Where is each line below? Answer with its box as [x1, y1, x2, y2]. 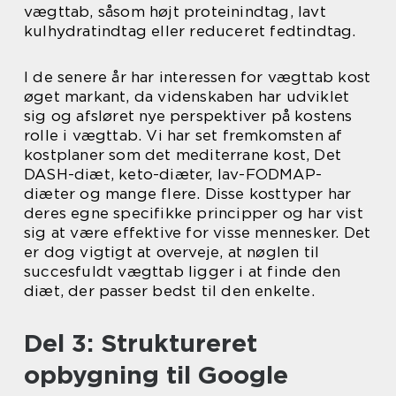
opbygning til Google [24, 360, 288, 391]
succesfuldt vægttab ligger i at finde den [24, 263, 341, 281]
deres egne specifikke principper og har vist [24, 204, 363, 223]
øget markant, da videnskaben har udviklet [24, 88, 350, 106]
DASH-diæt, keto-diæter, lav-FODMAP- [24, 165, 322, 184]
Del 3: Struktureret [24, 328, 257, 359]
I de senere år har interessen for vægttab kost [24, 68, 371, 87]
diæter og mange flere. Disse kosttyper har [24, 185, 352, 203]
